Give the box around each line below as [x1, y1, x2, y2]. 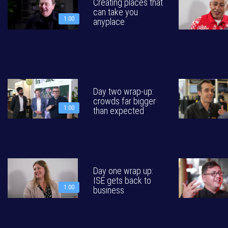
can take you [93, 7, 138, 17]
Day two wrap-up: [93, 86, 154, 97]
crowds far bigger [93, 96, 156, 106]
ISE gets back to [93, 175, 151, 186]
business [93, 185, 124, 195]
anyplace [93, 16, 125, 27]
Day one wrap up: [93, 165, 153, 176]
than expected [93, 105, 144, 116]
